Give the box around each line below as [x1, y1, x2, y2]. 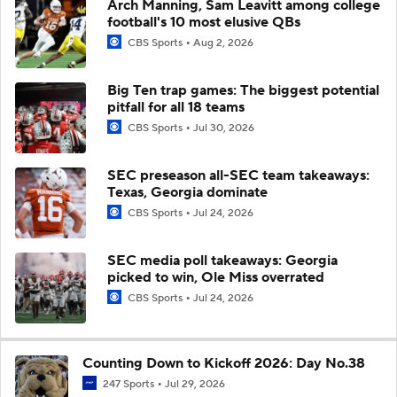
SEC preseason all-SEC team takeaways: [107, 166, 370, 184]
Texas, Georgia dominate [107, 183, 268, 201]
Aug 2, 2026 [193, 35, 253, 50]
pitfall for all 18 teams [107, 97, 245, 116]
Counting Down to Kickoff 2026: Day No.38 [82, 354, 365, 372]
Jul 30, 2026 [193, 121, 254, 135]
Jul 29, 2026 [165, 377, 225, 391]
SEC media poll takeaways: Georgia [107, 251, 338, 269]
